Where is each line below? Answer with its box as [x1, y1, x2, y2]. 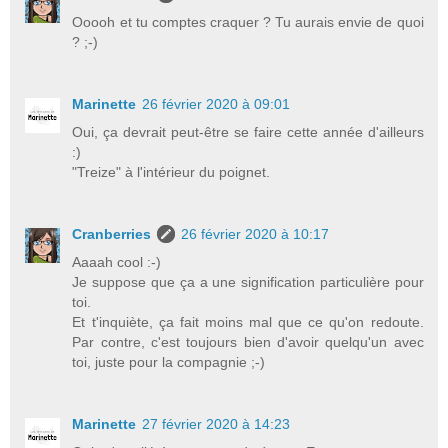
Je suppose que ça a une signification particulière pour [72, 273, 424, 290]
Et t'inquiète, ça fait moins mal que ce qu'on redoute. [72, 313, 424, 330]
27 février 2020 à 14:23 [142, 415, 291, 432]
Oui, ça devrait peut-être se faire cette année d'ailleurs [72, 123, 424, 140]
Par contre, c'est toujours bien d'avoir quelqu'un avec [72, 333, 424, 350]
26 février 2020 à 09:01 [142, 95, 291, 112]
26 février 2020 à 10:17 [181, 225, 330, 242]
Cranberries [72, 225, 152, 242]
